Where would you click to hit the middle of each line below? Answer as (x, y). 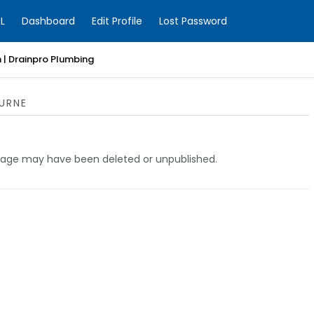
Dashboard (48, 21)
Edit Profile (117, 21)
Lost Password (193, 21)
